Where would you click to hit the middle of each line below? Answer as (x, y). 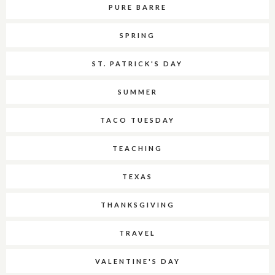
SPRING (137, 36)
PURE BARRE (137, 7)
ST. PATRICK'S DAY (137, 64)
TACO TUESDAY (137, 120)
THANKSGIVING (137, 205)
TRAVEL (137, 233)
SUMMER (137, 92)
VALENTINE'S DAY (137, 261)
